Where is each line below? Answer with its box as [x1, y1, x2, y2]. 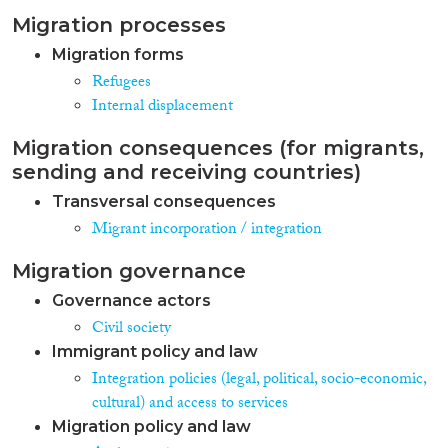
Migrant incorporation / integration [92, 216, 322, 244]
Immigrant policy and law [52, 341, 258, 361]
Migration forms [52, 44, 184, 64]
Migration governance [12, 258, 246, 283]
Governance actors [52, 290, 211, 310]
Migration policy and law [52, 416, 251, 436]
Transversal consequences [52, 191, 276, 211]
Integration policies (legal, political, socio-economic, [92, 366, 426, 394]
